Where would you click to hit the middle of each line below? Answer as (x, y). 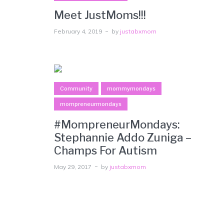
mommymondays (131, 88)
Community (76, 88)
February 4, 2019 (78, 31)
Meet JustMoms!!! (100, 15)
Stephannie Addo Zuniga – (123, 137)
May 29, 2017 (73, 166)
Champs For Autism (105, 150)
